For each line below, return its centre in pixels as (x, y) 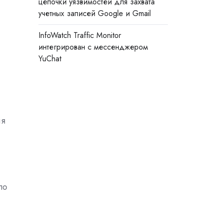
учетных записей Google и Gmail (94, 14)
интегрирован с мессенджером (93, 47)
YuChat (50, 59)
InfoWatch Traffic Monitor (80, 36)
